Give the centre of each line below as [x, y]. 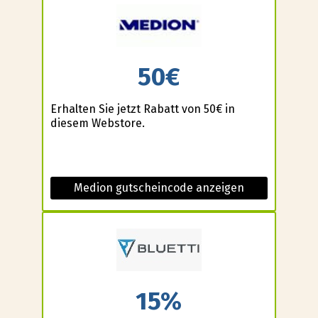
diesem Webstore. [97, 123]
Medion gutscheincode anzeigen [159, 187]
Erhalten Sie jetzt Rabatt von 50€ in [142, 109]
